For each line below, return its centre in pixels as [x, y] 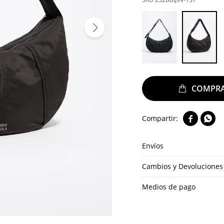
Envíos [153, 146]
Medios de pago [169, 187]
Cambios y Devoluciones [182, 166]
